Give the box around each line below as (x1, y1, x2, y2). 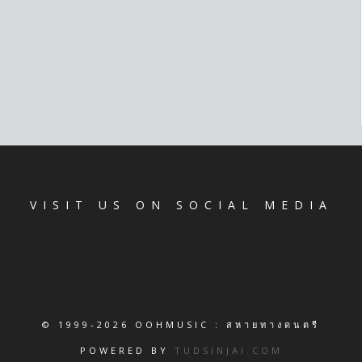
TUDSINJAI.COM (174, 343, 283, 356)
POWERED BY (79, 343, 175, 356)
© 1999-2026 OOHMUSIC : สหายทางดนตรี (42, 318, 320, 330)
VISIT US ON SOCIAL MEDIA (29, 196, 333, 213)
